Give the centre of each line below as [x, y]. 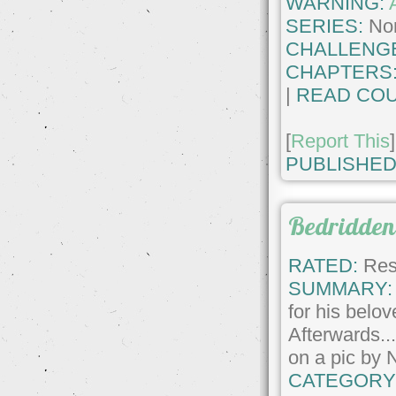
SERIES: [325, 26]
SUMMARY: [341, 289]
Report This [341, 141]
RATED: [324, 266]
